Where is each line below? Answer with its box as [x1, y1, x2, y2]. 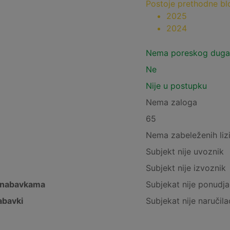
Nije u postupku [145, 81, 207, 91]
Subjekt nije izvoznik [145, 163, 226, 173]
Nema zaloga [145, 97, 197, 107]
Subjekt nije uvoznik [145, 146, 224, 157]
